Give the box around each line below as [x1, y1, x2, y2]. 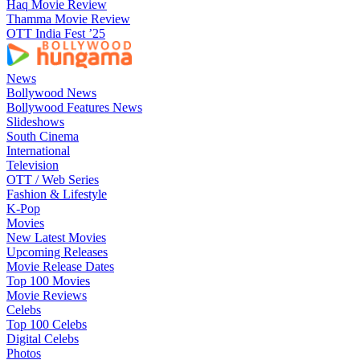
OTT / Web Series [6, 173, 99, 186]
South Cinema [6, 129, 79, 143]
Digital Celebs [6, 332, 79, 346]
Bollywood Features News [6, 100, 142, 114]
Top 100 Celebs [6, 317, 87, 331]
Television [6, 158, 59, 172]
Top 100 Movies [6, 274, 90, 288]
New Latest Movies [6, 231, 106, 244]
